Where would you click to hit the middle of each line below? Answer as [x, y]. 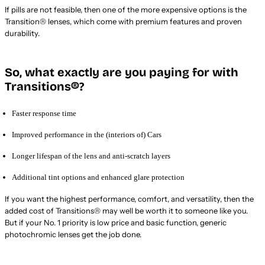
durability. [22, 33]
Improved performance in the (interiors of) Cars [87, 134]
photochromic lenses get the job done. [73, 234]
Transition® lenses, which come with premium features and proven [123, 21]
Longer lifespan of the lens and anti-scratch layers [91, 156]
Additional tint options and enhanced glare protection [98, 177]
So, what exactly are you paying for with [122, 72]
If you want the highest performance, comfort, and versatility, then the [129, 198]
